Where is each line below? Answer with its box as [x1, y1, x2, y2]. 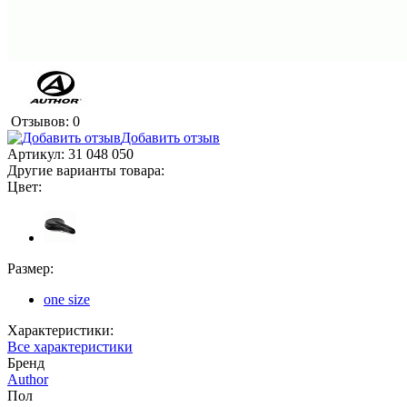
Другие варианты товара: [7, 163, 164, 179]
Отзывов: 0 [11, 114, 80, 130]
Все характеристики [7, 339, 133, 355]
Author [7, 372, 48, 388]
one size [44, 292, 90, 308]
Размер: [7, 261, 54, 277]
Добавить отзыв [121, 130, 220, 146]
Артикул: [7, 146, 68, 163]
